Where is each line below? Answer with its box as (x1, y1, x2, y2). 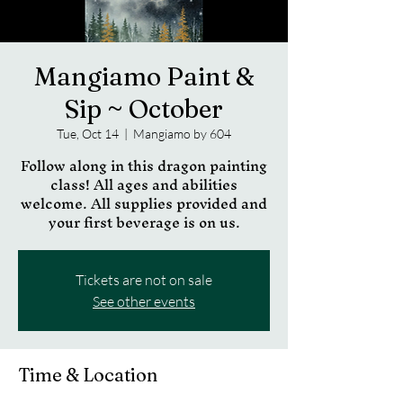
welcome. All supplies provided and (21, 186, 267, 219)
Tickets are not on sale (76, 270, 212, 289)
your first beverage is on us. (48, 205, 240, 238)
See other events (93, 291, 195, 310)
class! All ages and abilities (50, 167, 237, 201)
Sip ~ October (65, 93, 223, 124)
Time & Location (18, 363, 157, 386)
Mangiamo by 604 (133, 125, 231, 141)
